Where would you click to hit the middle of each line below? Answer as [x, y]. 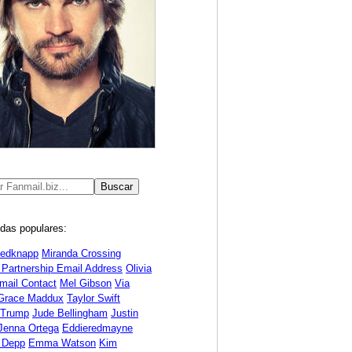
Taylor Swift [93, 298]
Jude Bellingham [70, 313]
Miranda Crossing [81, 253]
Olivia [139, 268]
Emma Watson [62, 343]
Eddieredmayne [97, 328]
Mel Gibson [86, 283]
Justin [125, 313]
